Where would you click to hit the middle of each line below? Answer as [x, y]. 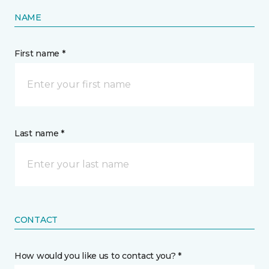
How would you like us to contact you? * [98, 256]
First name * [40, 53]
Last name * [39, 133]
